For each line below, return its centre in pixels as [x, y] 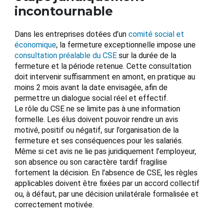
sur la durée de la [147, 56]
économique [35, 45]
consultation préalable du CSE [66, 56]
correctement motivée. [54, 205]
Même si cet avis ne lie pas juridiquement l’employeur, [105, 152]
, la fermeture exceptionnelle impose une [126, 45]
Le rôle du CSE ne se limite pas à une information [97, 109]
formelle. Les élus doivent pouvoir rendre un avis [96, 120]
